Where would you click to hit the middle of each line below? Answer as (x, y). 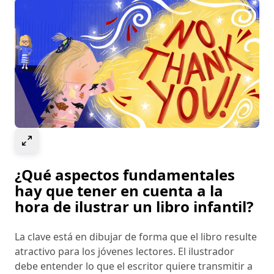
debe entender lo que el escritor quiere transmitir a (134, 266)
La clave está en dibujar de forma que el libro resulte (136, 236)
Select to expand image (87, 139)
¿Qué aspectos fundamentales (125, 174)
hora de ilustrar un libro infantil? (134, 206)
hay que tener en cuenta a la (119, 190)
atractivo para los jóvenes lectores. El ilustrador (124, 251)
